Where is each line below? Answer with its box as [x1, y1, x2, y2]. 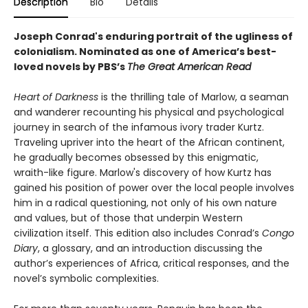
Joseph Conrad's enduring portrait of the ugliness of [14, 30, 293, 44]
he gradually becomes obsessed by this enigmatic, [14, 151, 258, 165]
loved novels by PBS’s [14, 60, 127, 74]
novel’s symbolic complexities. [14, 272, 159, 286]
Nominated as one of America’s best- [79, 45, 276, 59]
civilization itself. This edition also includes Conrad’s [14, 226, 262, 241]
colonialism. [14, 45, 79, 59]
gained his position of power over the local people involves [14, 181, 294, 195]
